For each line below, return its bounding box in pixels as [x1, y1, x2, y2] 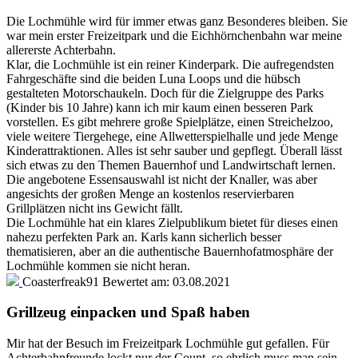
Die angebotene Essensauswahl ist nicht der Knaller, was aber [6, 172, 317, 186]
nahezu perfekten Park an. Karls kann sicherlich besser [6, 229, 281, 244]
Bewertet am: [102, 274, 169, 288]
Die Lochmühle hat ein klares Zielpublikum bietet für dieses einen [6, 215, 338, 229]
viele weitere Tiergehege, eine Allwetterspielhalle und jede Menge [6, 129, 338, 143]
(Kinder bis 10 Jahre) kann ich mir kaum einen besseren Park [6, 100, 313, 114]
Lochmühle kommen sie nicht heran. [6, 258, 190, 272]
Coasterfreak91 [22, 274, 99, 288]
